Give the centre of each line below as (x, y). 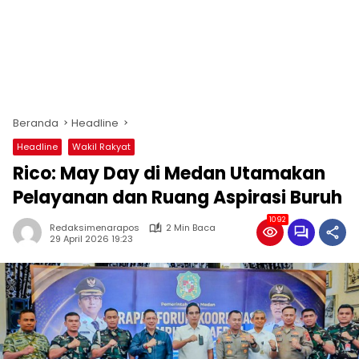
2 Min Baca (191, 228)
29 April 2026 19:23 (91, 238)
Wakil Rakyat (101, 147)
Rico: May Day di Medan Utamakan (169, 173)
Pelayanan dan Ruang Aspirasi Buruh (177, 198)
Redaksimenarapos (95, 228)
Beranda (36, 123)
